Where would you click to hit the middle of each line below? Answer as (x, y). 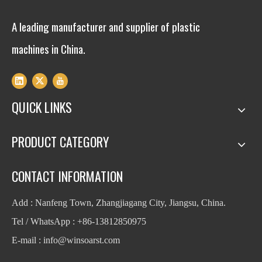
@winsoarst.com (89, 240)
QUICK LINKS (42, 107)
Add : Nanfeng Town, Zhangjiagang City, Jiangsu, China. (119, 202)
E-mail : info (35, 240)
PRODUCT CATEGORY (60, 141)
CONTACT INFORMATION (67, 176)
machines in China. (49, 48)
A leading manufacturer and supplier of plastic (106, 26)
